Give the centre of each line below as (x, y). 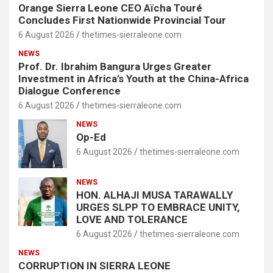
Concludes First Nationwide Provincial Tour (122, 20)
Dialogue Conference (69, 91)
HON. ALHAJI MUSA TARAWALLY (154, 195)
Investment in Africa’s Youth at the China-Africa (133, 79)
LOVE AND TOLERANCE (132, 220)
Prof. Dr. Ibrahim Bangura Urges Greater (115, 67)
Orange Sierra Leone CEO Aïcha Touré (110, 8)
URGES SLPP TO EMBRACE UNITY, (158, 207)
